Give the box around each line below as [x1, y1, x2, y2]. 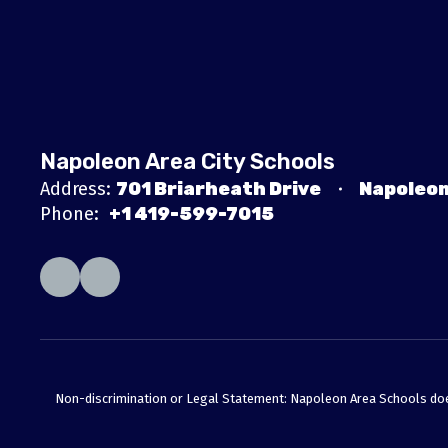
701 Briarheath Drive [116, 178, 321, 200]
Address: [40, 178, 111, 200]
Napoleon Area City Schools [40, 148, 335, 175]
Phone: [40, 203, 99, 225]
